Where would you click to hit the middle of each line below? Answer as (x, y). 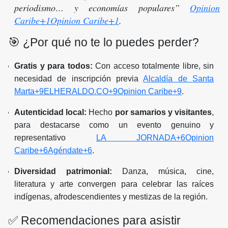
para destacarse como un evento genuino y (114, 125)
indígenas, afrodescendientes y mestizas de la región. (111, 197)
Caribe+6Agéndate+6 (53, 151)
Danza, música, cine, (163, 172)
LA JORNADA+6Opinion (155, 138)
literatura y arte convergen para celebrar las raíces (114, 184)
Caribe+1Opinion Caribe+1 (67, 21)
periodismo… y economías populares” (102, 8)
